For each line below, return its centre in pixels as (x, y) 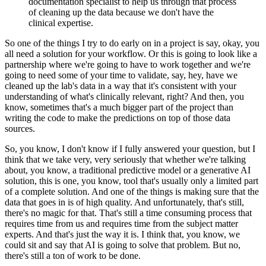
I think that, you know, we (191, 234)
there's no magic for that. (51, 213)
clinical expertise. (61, 23)
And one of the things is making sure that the (175, 191)
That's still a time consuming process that (175, 213)
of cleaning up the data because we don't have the (121, 12)
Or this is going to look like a (203, 53)
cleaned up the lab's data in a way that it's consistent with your (121, 85)
